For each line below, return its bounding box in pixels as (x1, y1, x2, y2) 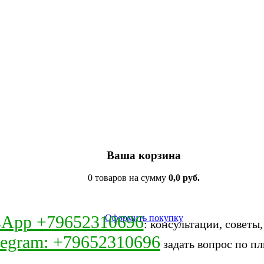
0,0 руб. (169, 173, 200, 183)
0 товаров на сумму (88, 173, 169, 183)
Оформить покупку (104, 213, 183, 223)
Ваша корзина (107, 148, 181, 161)
